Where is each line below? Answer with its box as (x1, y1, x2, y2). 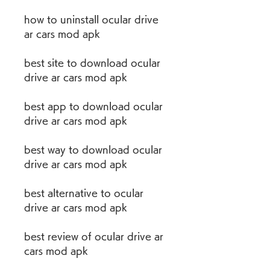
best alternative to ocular (24, 188, 143, 198)
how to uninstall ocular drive (24, 14, 159, 24)
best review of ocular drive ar (24, 231, 163, 241)
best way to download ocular (24, 145, 162, 154)
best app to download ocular (24, 101, 163, 111)
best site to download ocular (24, 58, 160, 67)
